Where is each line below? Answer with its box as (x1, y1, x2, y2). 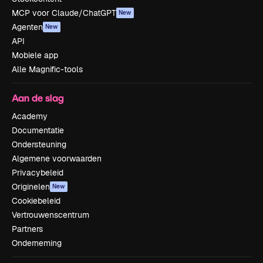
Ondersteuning (12, 139, 66, 150)
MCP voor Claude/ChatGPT (12, 8, 116, 18)
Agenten (12, 22, 43, 32)
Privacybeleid (12, 167, 63, 178)
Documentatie (12, 125, 64, 136)
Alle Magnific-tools (12, 64, 83, 75)
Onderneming (12, 238, 62, 248)
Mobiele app (12, 50, 58, 60)
